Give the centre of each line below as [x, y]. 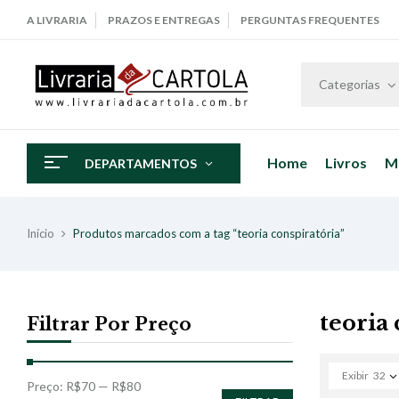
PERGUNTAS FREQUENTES [310, 20]
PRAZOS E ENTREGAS [164, 20]
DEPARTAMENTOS [141, 163]
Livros [346, 163]
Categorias [350, 84]
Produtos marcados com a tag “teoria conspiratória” [209, 233]
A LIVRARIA [57, 20]
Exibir [355, 375]
